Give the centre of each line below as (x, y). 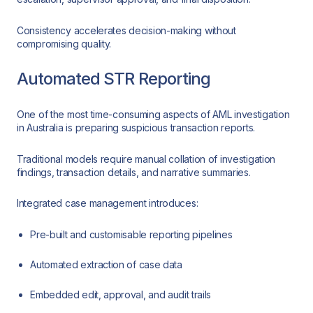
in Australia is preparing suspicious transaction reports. (136, 127)
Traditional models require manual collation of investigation (146, 159)
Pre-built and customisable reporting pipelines (131, 234)
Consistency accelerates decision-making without (126, 30)
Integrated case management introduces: (108, 203)
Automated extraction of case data (106, 264)
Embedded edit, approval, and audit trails (121, 294)
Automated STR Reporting (114, 79)
